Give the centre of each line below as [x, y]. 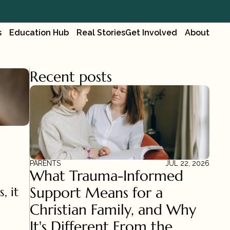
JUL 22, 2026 [187, 163]
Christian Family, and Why [113, 210]
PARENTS [45, 163]
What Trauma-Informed [107, 176]
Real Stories [101, 33]
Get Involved [151, 33]
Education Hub [39, 33]
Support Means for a [96, 193]
